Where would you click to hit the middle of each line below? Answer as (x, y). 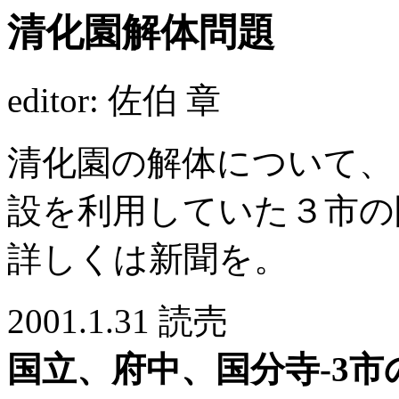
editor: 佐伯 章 (114, 100)
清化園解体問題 (141, 33)
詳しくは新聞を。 (148, 258)
